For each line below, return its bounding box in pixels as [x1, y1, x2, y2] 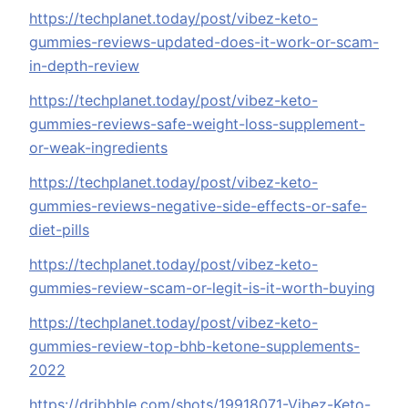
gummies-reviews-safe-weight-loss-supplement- [29, 115, 365, 134]
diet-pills [29, 220, 89, 240]
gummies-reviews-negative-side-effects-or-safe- [29, 197, 367, 216]
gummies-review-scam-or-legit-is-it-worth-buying [29, 279, 375, 298]
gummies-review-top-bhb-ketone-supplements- [29, 337, 360, 356]
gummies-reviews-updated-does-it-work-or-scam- [29, 33, 379, 52]
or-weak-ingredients [29, 138, 168, 158]
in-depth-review [29, 56, 139, 76]
